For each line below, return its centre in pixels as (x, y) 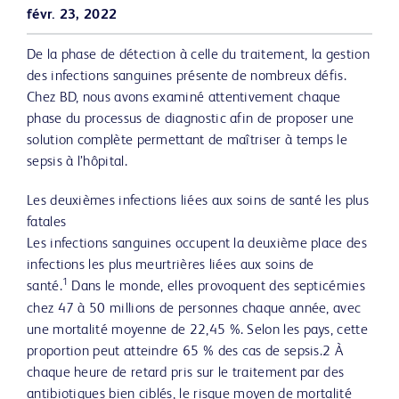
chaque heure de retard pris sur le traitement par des (186, 373)
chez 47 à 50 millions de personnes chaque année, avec (194, 309)
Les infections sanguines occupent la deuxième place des (197, 244)
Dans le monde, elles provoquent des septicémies (216, 287)
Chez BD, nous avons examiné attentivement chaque (184, 98)
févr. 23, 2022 (72, 15)
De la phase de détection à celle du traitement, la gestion (198, 55)
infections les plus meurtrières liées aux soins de (171, 265)
